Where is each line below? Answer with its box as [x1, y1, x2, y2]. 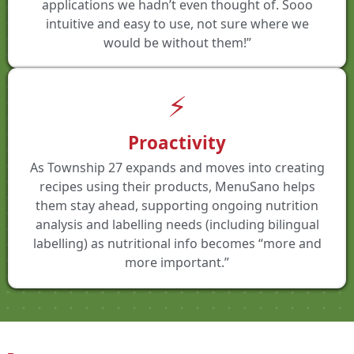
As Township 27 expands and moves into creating [29, 159, 325, 177]
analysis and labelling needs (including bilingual [35, 216, 319, 234]
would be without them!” [103, 33, 251, 51]
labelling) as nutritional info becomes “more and [32, 235, 322, 253]
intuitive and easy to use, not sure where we [45, 14, 309, 32]
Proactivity [128, 130, 226, 155]
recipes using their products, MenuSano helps [39, 178, 315, 196]
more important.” [125, 254, 229, 272]
